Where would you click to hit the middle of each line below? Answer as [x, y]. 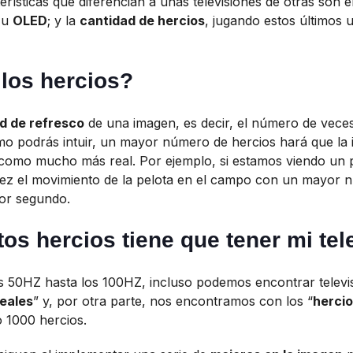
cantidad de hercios [143, 20]
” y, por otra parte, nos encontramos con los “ [173, 301]
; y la [64, 20]
